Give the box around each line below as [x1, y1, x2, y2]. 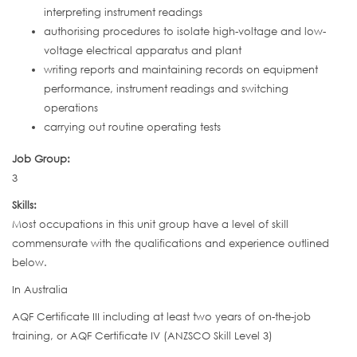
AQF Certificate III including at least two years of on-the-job [12, 310, 311, 324]
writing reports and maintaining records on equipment [44, 63, 318, 76]
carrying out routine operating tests [44, 120, 221, 134]
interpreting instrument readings [44, 6, 202, 19]
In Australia [12, 283, 68, 296]
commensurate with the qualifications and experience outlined [12, 237, 329, 250]
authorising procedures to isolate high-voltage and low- [44, 25, 326, 38]
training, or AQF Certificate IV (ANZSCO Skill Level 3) [12, 329, 273, 343]
